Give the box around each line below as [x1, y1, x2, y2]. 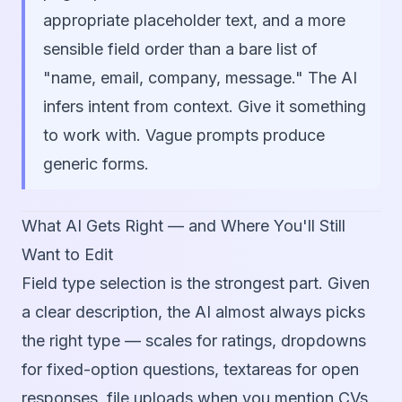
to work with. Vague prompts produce [43, 126, 325, 145]
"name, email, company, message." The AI [43, 68, 357, 88]
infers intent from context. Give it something [43, 97, 366, 117]
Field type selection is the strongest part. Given [22, 274, 370, 293]
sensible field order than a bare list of [43, 39, 318, 59]
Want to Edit [22, 245, 113, 265]
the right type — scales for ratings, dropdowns [22, 331, 366, 351]
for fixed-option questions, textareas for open [22, 360, 359, 380]
